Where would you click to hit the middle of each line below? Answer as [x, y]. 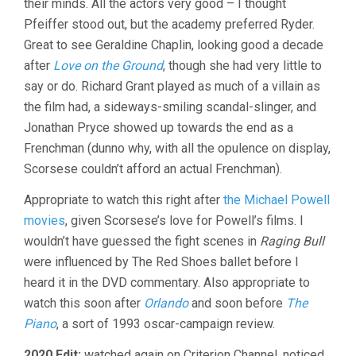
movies [44, 220]
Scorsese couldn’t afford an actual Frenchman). [153, 168]
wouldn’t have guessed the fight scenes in [142, 241]
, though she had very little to [242, 65]
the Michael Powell [277, 199]
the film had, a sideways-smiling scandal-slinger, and [170, 106]
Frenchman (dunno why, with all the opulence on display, [177, 148]
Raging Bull [292, 241]
